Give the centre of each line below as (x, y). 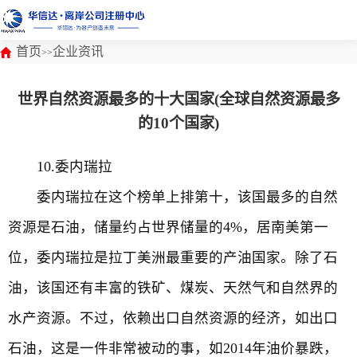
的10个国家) (178, 123)
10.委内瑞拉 (60, 167)
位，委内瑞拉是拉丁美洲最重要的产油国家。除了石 (173, 257)
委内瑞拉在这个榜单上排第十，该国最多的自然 (173, 197)
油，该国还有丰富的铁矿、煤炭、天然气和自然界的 (173, 288)
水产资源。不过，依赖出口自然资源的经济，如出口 (173, 318)
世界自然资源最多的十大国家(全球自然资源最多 (178, 99)
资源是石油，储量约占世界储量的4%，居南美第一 (168, 227)
